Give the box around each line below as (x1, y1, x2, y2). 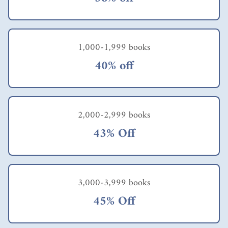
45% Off (93, 190, 135, 212)
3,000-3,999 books (78, 175, 150, 191)
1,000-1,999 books (78, 39, 150, 55)
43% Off (93, 123, 135, 145)
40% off (94, 55, 134, 77)
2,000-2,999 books (78, 107, 150, 123)
